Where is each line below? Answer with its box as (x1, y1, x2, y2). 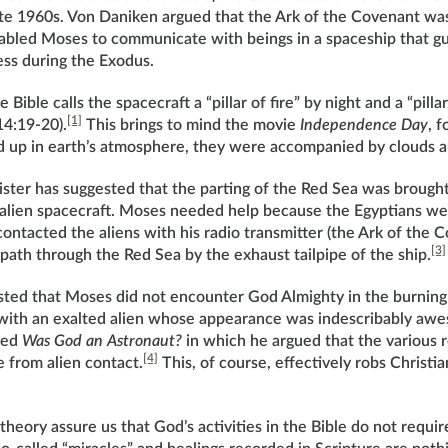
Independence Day (300, 117, 428, 133)
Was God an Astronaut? (22, 333, 182, 349)
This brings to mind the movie (82, 117, 300, 133)
